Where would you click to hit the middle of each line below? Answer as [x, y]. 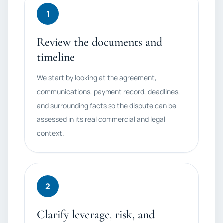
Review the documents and [100, 42]
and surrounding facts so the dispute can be [107, 105]
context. [51, 133]
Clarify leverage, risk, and [96, 214]
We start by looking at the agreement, [97, 77]
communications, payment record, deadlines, [109, 91]
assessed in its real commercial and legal [101, 119]
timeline [56, 57]
